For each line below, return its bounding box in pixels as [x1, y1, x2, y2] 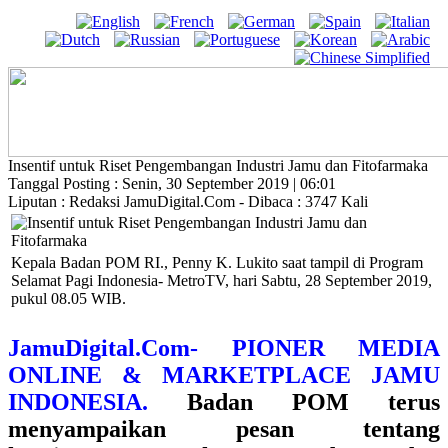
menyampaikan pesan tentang [8, 416, 440, 442]
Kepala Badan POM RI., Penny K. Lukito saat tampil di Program [11, 254, 423, 271]
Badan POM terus [148, 389, 440, 415]
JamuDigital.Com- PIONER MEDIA [8, 335, 440, 361]
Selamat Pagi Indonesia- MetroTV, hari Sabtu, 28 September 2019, [11, 272, 432, 289]
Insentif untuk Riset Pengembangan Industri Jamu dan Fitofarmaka [8, 157, 428, 174]
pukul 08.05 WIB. [11, 290, 126, 307]
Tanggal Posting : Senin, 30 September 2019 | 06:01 [8, 175, 336, 192]
